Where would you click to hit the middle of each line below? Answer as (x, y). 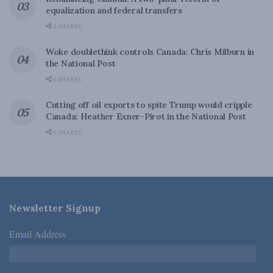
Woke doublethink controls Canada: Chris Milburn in (150, 52)
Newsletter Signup (55, 208)
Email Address (40, 234)
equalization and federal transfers (114, 11)
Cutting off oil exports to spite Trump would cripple (149, 105)
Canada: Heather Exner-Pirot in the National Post (146, 117)
